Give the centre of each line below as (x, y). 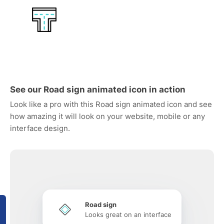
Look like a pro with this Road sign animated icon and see (111, 104)
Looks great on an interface (128, 214)
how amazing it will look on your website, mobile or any (107, 116)
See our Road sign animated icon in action (98, 89)
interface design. (40, 128)
